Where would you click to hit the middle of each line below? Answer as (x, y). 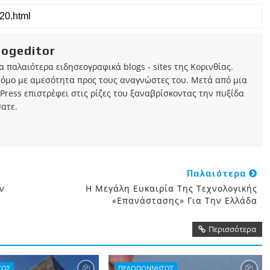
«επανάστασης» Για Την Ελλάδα (184, 200)
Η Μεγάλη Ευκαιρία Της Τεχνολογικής (171, 188)
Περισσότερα (232, 229)
